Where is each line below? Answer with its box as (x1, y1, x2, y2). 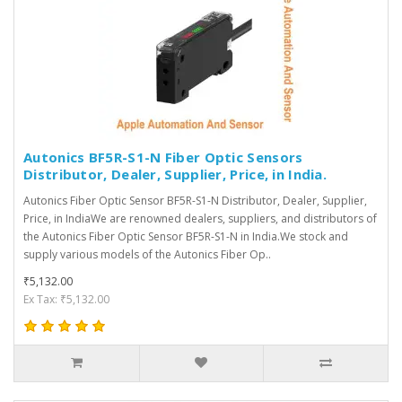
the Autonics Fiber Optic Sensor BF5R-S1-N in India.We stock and (23, 228, 348, 244)
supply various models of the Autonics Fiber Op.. (23, 246, 271, 262)
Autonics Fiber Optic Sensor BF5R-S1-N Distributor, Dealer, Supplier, (23, 192, 367, 208)
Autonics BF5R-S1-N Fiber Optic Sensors (23, 147, 303, 166)
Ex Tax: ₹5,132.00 (23, 291, 109, 307)
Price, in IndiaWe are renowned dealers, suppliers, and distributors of (23, 210, 377, 226)
